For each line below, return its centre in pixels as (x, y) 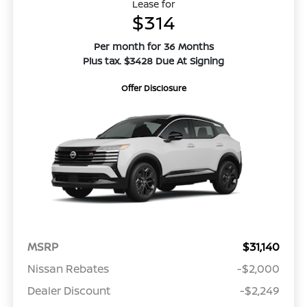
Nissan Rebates (68, 268)
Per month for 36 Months (153, 46)
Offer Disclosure (153, 88)
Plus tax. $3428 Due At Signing (153, 60)
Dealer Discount (69, 290)
